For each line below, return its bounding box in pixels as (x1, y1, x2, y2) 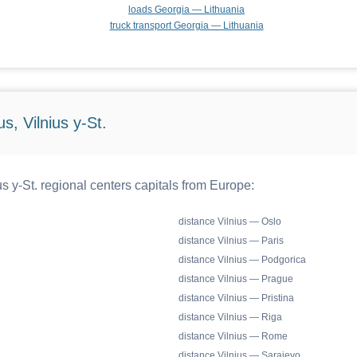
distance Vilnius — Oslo (178, 216, 281, 227)
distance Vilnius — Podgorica (178, 254, 306, 265)
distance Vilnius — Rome (178, 331, 288, 342)
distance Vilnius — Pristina (178, 292, 294, 304)
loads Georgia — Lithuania (128, 4, 245, 15)
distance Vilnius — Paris (178, 235, 284, 246)
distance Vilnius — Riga (178, 312, 282, 323)
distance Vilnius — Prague (178, 273, 293, 284)
